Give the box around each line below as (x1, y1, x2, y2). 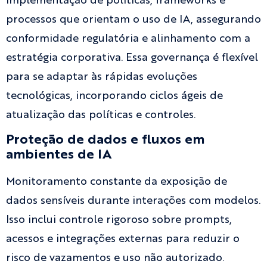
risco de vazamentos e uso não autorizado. (6, 253, 224, 264)
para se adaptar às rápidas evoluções (6, 71, 197, 82)
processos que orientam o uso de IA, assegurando (6, 14, 261, 25)
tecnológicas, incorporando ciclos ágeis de (6, 90, 223, 101)
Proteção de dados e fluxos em (6, 133, 204, 147)
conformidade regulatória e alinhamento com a (6, 33, 250, 44)
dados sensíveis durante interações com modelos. (6, 195, 260, 207)
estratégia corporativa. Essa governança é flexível (6, 52, 258, 63)
